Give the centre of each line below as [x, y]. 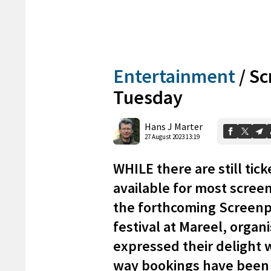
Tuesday [148, 97]
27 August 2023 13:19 [172, 137]
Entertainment [174, 76]
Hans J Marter [174, 127]
